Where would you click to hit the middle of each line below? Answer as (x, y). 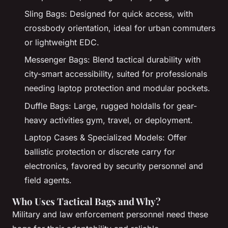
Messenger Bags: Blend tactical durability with (112, 60)
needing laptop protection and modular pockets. (117, 88)
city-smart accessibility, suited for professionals (116, 74)
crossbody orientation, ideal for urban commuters (120, 28)
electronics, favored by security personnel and (114, 166)
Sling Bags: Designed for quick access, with (109, 13)
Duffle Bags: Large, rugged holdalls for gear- (111, 106)
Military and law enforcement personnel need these (110, 215)
